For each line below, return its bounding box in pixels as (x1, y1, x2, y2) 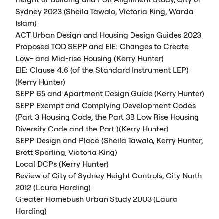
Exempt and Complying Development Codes (34, 100, 196, 110)
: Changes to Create (116, 41, 189, 51)
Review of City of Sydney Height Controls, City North (15, 170, 202, 180)
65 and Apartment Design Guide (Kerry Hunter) (34, 88, 205, 98)
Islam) (15, 18, 37, 28)
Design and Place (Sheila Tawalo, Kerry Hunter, (34, 135, 203, 145)
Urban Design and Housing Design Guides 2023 (30, 29, 202, 40)
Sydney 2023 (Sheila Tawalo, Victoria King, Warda (15, 6, 194, 16)
